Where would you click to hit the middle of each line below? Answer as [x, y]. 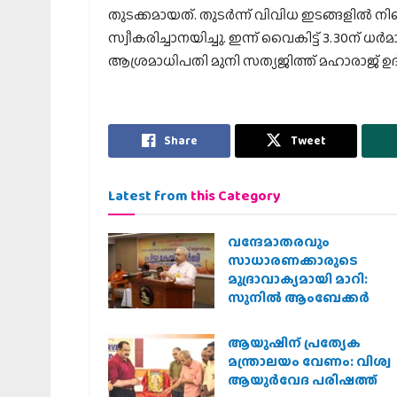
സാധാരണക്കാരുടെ [293, 260]
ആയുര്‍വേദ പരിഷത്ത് [303, 380]
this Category [236, 195]
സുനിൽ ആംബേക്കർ [299, 297]
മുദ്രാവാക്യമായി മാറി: [298, 279]
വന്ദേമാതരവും [279, 241]
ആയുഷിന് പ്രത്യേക [294, 343]
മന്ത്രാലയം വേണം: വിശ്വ [309, 361]
